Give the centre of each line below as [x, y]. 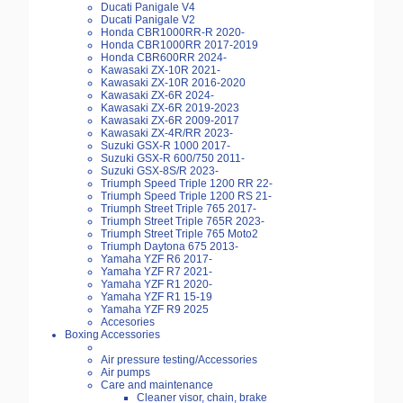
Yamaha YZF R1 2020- [157, 285]
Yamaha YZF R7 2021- [157, 272]
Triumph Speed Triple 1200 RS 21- [186, 197]
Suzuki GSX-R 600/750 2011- [173, 159]
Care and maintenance [157, 385]
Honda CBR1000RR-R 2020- [173, 33]
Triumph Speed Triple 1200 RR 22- [187, 184]
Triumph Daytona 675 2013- [170, 247]
